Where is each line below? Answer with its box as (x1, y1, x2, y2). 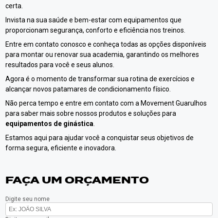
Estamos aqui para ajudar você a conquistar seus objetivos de (5, 133, 194, 142)
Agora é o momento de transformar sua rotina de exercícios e (5, 74, 195, 83)
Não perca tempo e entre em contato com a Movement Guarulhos (5, 99, 207, 107)
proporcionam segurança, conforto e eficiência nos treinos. (5, 26, 186, 34)
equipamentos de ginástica (5, 119, 94, 127)
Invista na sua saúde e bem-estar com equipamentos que (5, 16, 182, 24)
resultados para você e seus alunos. (5, 60, 115, 69)
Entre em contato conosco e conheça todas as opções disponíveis (5, 40, 207, 48)
